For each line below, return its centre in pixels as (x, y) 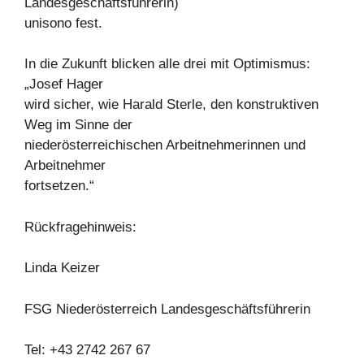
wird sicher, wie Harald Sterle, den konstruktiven (171, 105)
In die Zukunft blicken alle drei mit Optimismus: (167, 64)
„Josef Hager (64, 84)
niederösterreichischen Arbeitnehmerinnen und (165, 145)
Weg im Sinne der (78, 125)
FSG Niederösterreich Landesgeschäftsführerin (167, 309)
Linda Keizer (62, 268)
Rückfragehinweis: (80, 227)
